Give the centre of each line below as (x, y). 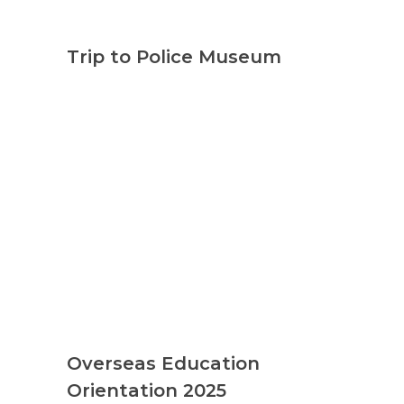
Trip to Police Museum (174, 56)
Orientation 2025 (147, 390)
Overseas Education (163, 363)
